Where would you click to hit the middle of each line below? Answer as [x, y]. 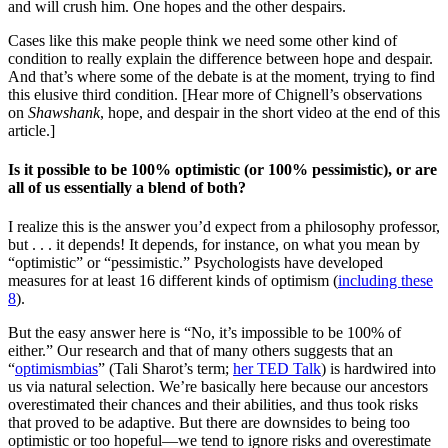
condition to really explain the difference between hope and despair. [220, 58]
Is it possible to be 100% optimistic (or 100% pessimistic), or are [222, 169]
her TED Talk [277, 369]
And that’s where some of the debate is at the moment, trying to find [221, 76]
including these [385, 281]
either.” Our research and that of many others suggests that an [200, 351]
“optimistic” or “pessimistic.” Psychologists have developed [195, 263]
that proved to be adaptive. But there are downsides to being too [209, 423]
